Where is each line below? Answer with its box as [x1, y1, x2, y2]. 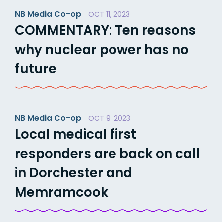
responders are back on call [15, 144, 200, 163]
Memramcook [15, 183, 108, 201]
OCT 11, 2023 [88, 9, 130, 19]
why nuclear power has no [15, 40, 189, 58]
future [15, 59, 56, 78]
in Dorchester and [15, 164, 132, 182]
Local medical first [15, 125, 136, 143]
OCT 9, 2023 [88, 113, 130, 123]
